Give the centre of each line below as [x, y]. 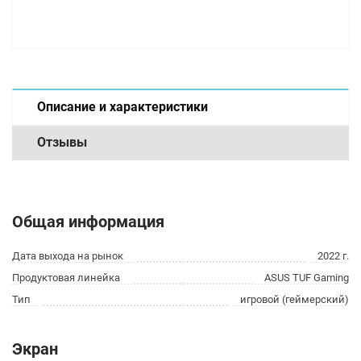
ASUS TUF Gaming [307, 278]
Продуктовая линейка [66, 278]
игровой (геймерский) [295, 299]
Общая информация [88, 222]
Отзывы [62, 142]
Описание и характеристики [122, 107]
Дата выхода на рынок [68, 256]
